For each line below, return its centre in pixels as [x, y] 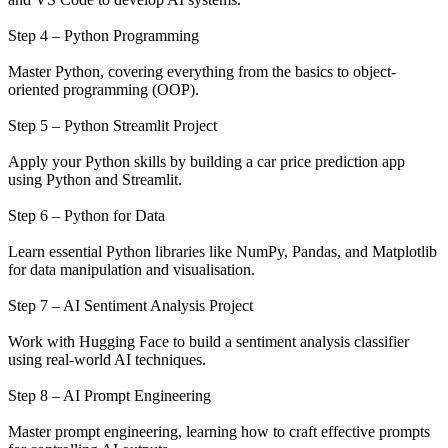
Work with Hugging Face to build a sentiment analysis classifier [208, 341]
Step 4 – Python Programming [103, 35]
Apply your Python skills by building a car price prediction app [206, 161]
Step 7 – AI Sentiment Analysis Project [130, 305]
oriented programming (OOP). [103, 89]
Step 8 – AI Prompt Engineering [109, 395]
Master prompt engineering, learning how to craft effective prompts [219, 431]
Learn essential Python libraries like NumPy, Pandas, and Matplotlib [222, 251]
